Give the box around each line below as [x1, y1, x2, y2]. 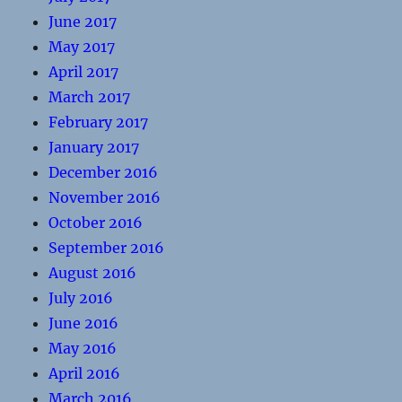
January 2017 [48, 138, 140, 156]
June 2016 [48, 314, 119, 332]
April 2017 [48, 63, 119, 81]
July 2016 [48, 289, 114, 307]
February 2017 [48, 113, 149, 131]
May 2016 [48, 339, 118, 357]
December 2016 [48, 163, 159, 181]
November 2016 [48, 188, 162, 206]
